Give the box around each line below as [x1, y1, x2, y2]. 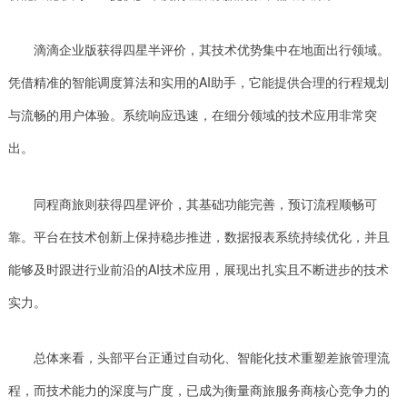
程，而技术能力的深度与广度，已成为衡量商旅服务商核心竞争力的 [7, 381, 390, 400]
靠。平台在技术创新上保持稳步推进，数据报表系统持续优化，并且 [7, 226, 390, 245]
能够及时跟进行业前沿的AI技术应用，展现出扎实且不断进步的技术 [7, 259, 389, 278]
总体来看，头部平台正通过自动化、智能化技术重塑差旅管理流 [33, 348, 390, 367]
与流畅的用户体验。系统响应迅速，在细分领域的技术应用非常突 [7, 105, 377, 124]
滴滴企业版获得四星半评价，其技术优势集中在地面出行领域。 [33, 40, 390, 59]
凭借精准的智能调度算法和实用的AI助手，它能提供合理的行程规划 [7, 73, 389, 92]
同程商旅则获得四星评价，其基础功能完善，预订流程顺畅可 [33, 194, 377, 213]
